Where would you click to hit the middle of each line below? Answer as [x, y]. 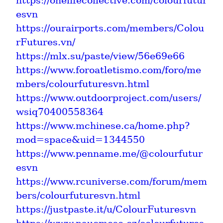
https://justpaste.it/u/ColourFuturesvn [106, 209]
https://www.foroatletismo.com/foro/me [109, 70]
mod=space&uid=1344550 [80, 139]
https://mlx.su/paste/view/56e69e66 [100, 56]
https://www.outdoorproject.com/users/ [109, 98]
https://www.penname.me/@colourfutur [109, 153]
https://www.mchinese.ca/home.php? [103, 125]
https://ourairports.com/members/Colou [110, 28]
